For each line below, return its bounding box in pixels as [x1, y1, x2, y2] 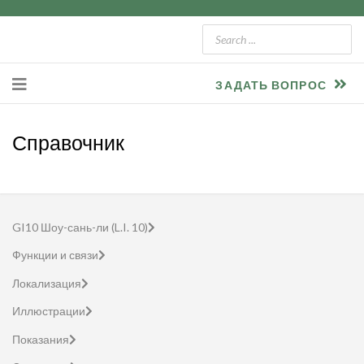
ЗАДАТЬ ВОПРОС [215, 78, 330, 92]
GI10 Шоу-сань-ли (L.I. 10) [12, 220, 148, 234]
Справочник [12, 130, 124, 154]
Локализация [12, 276, 81, 290]
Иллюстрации [12, 304, 85, 318]
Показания [12, 332, 69, 346]
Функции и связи [12, 248, 98, 262]
